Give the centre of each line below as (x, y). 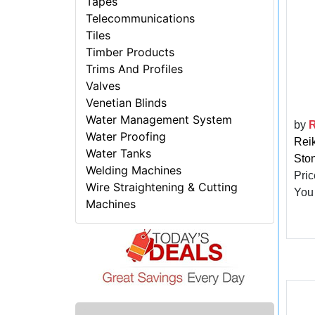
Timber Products (130, 52)
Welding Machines (134, 171)
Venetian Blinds (127, 103)
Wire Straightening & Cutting (162, 187)
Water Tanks (119, 154)
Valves (103, 86)
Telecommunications (141, 19)
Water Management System (159, 120)
